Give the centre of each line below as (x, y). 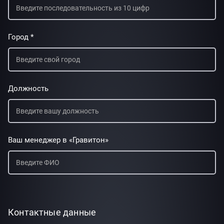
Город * (21, 37)
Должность (28, 88)
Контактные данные (52, 212)
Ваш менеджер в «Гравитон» (58, 140)
